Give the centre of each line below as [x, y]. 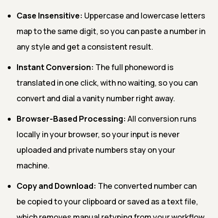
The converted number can [146, 186]
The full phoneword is [134, 67]
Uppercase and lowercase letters [144, 15]
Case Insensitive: [50, 15]
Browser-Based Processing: [71, 118]
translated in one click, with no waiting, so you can [107, 82]
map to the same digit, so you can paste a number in [111, 31]
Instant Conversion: [55, 67]
